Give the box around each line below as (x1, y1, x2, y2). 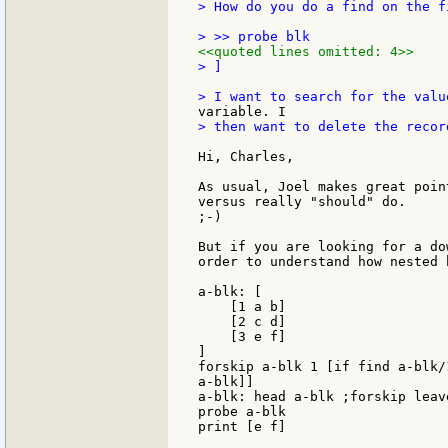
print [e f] (198, 418, 286, 434)
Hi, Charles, (198, 148, 294, 164)
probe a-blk (198, 403, 286, 419)
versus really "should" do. (198, 193, 406, 209)
